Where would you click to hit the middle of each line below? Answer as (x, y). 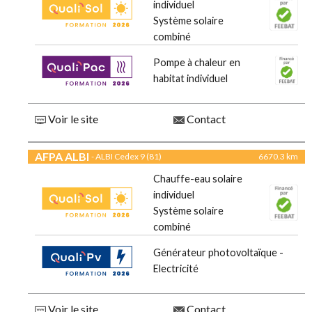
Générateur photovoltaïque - (218, 253)
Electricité (176, 269)
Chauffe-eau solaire (198, 179)
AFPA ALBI (62, 157)
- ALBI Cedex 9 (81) (126, 157)
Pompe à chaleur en (197, 63)
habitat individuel (190, 79)
